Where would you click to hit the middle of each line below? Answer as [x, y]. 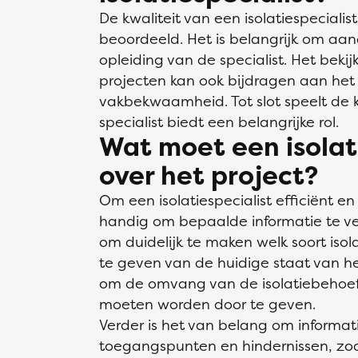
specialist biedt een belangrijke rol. [219, 122]
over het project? [209, 175]
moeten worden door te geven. [207, 304]
